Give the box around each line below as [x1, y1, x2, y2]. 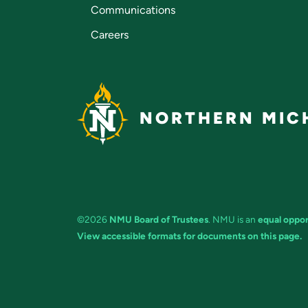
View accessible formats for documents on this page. [77, 230, 302, 242]
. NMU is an [208, 214, 258, 225]
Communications [91, 3, 175, 17]
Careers [91, 28, 129, 42]
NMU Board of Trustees [109, 214, 208, 225]
